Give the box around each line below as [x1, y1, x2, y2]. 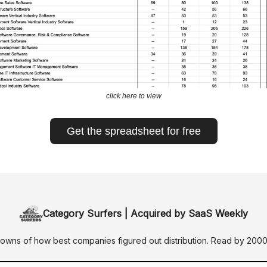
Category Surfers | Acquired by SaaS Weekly [43, 207, 248, 219]
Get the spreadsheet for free [66, 125, 201, 137]
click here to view [105, 91, 162, 100]
